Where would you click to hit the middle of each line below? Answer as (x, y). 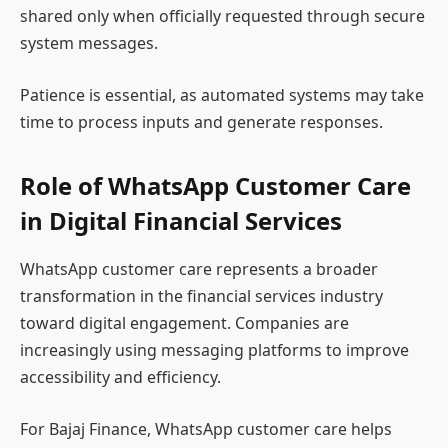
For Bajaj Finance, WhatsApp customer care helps (206, 428)
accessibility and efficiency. (120, 377)
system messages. (89, 43)
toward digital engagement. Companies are (184, 323)
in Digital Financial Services (181, 221)
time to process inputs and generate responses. (201, 121)
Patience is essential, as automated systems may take (222, 94)
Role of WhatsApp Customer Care (215, 186)
